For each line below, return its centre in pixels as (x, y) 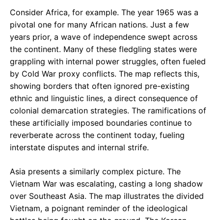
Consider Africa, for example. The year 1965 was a (104, 13)
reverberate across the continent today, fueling (97, 135)
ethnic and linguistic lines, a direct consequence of (104, 98)
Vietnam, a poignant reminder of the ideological (99, 208)
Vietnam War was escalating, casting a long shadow (106, 184)
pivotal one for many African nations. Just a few (99, 25)
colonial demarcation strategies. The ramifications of (108, 111)
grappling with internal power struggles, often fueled (108, 62)
